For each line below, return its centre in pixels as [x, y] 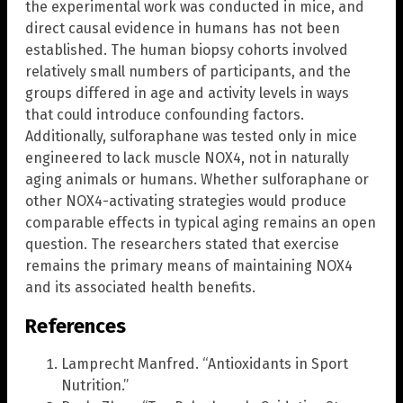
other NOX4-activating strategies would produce [186, 201]
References [76, 326]
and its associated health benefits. [140, 288]
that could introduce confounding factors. [165, 115]
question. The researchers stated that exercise [182, 245]
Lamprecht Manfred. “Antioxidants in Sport [205, 363]
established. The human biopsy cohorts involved [187, 50]
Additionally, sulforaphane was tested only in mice [191, 137]
